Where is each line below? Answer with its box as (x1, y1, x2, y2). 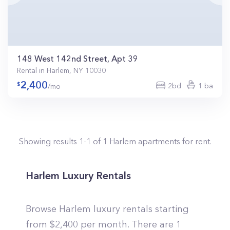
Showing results (18, 136, 79, 146)
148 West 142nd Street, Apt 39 (17, 53, 138, 64)
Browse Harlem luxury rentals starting (26, 203, 189, 215)
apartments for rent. (136, 136, 212, 146)
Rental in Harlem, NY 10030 (17, 66, 106, 75)
